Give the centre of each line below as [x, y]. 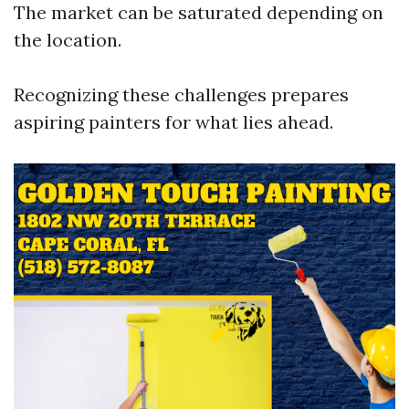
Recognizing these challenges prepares [181, 94]
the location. [68, 40]
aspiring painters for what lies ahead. [173, 122]
